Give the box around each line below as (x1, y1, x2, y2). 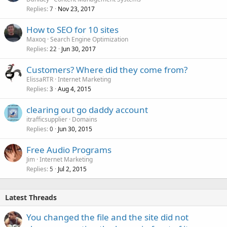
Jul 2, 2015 (58, 165, 87, 173)
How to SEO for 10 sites (26, 24, 119, 35)
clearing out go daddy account (26, 104, 148, 116)
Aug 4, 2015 (58, 85, 91, 93)
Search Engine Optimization (50, 35, 128, 44)
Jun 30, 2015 (58, 125, 92, 133)
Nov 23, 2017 (58, 5, 95, 13)
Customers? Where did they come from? (26, 64, 187, 75)
